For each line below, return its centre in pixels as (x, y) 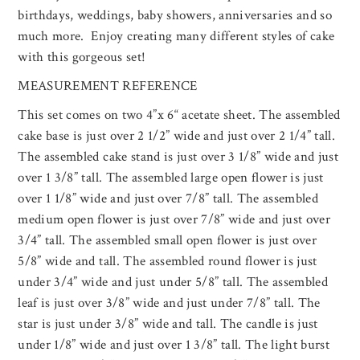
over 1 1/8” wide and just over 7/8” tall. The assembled (168, 199)
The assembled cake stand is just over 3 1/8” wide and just (178, 157)
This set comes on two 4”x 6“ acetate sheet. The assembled (179, 115)
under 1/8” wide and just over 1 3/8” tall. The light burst (174, 345)
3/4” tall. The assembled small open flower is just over (168, 241)
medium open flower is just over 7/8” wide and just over (174, 220)
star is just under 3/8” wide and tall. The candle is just (168, 324)
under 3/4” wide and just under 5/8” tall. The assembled (173, 282)
